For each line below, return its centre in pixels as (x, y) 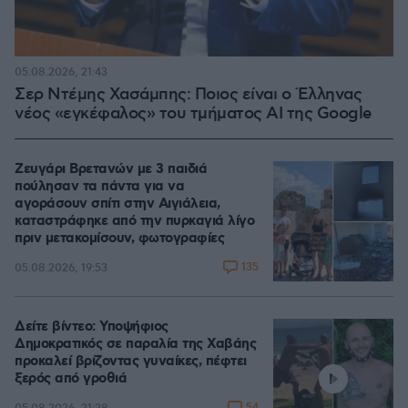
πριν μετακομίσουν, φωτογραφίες (119, 239)
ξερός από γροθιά (71, 379)
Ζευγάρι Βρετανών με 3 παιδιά (111, 169)
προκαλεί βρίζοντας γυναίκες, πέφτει (131, 362)
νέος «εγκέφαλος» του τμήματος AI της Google (193, 114)
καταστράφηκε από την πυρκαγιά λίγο (134, 221)
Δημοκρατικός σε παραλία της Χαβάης (135, 344)
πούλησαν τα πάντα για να (99, 187)
